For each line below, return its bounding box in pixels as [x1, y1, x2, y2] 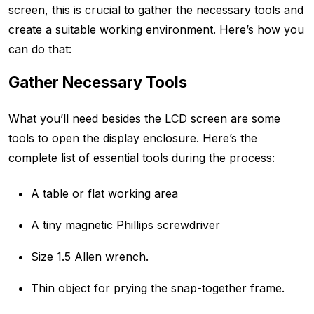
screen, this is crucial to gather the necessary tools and [8, 3, 303, 18]
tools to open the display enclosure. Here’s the [8, 131, 257, 146]
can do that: [8, 42, 75, 57]
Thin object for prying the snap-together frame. [31, 281, 288, 296]
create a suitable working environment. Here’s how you [8, 22, 304, 37]
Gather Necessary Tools [8, 73, 187, 92]
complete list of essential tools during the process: [8, 151, 278, 165]
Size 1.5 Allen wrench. [31, 250, 152, 264]
